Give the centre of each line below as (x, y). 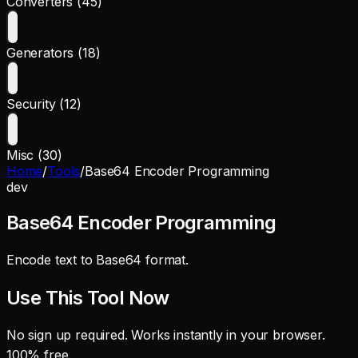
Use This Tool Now (88, 297)
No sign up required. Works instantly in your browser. (166, 334)
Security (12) (44, 104)
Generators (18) (54, 53)
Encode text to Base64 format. (97, 259)
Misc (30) (34, 155)
